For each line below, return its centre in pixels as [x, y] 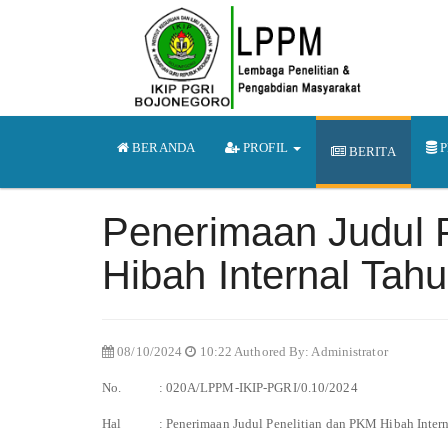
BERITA [370, 151]
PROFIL [265, 147]
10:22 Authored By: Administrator [292, 351]
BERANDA [162, 147]
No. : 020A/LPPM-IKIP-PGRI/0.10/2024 [230, 387]
